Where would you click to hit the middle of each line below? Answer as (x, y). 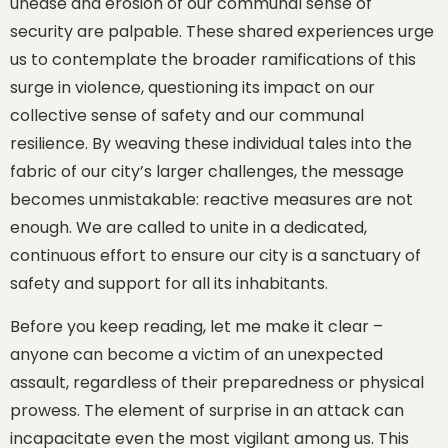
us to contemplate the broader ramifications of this (213, 60)
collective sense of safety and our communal (187, 116)
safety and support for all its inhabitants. (169, 284)
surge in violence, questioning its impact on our (192, 88)
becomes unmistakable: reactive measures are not (211, 200)
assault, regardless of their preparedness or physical (217, 382)
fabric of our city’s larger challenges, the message (207, 172)
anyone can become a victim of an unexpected (196, 354)
